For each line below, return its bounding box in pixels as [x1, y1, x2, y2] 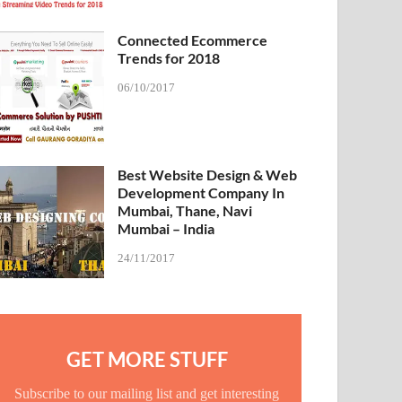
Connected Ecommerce [118, 31, 268, 48]
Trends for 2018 [118, 48, 221, 66]
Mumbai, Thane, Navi [118, 201, 253, 219]
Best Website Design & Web [118, 165, 298, 183]
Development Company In [118, 183, 285, 201]
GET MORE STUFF [66, 346, 228, 371]
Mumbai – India [118, 219, 215, 237]
